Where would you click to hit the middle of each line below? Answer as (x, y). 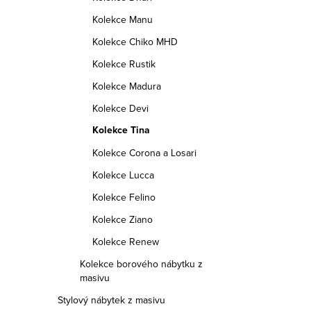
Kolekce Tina (121, 130)
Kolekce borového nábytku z (141, 264)
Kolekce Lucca (123, 175)
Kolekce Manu (123, 19)
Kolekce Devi (120, 108)
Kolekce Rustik (124, 64)
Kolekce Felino (124, 197)
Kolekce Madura (127, 86)
